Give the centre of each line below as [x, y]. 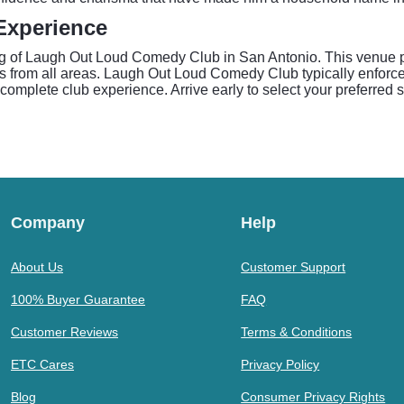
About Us [37, 267]
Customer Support [294, 267]
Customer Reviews [64, 332]
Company [48, 223]
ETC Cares [42, 364]
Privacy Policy [280, 364]
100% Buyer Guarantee [78, 299]
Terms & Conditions [297, 332]
